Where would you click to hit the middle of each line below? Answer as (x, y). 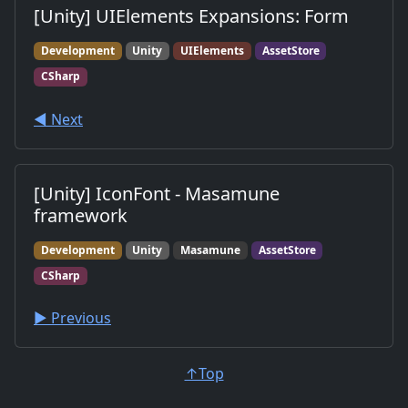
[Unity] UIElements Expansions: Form (191, 15)
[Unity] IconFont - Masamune (157, 193)
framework (81, 215)
